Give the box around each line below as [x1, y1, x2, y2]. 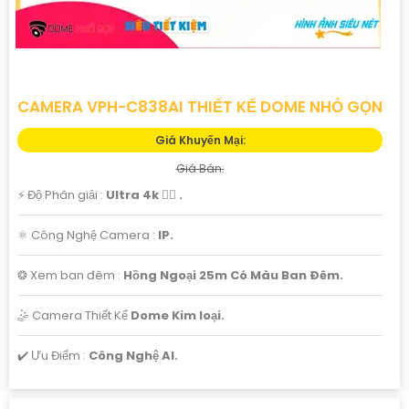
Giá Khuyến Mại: [154, 131, 246, 148]
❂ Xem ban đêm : [17, 266, 123, 284]
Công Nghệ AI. [89, 346, 178, 364]
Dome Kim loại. [131, 306, 225, 324]
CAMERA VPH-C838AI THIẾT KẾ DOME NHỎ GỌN [17, 95, 383, 118]
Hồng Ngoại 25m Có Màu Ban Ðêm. [123, 266, 343, 284]
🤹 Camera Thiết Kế [17, 306, 131, 324]
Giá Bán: [175, 160, 225, 176]
